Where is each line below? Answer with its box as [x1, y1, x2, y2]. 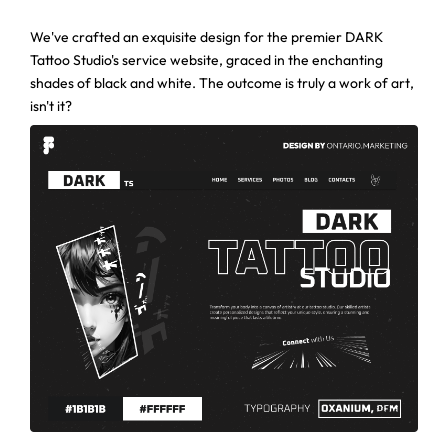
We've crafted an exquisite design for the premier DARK [30, 27, 383, 46]
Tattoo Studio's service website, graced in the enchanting [30, 50, 383, 69]
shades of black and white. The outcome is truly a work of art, [30, 73, 414, 92]
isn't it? [30, 96, 72, 115]
